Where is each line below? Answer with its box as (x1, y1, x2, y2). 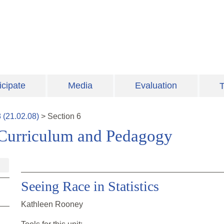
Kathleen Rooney (21, 200, 83, 209)
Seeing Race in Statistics (21, 178, 159, 194)
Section (47, 112, 76, 121)
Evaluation (135, 80, 177, 91)
